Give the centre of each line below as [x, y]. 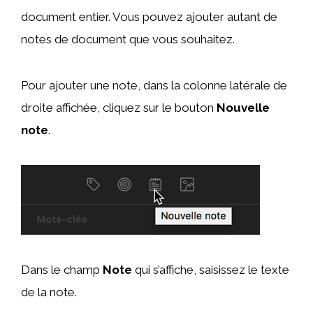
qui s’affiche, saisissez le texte [211, 270]
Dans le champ [62, 270]
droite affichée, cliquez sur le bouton [119, 108]
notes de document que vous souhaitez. [128, 39]
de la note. [49, 292]
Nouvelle [243, 108]
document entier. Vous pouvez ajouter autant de [149, 17]
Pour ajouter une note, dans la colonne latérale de [154, 86]
